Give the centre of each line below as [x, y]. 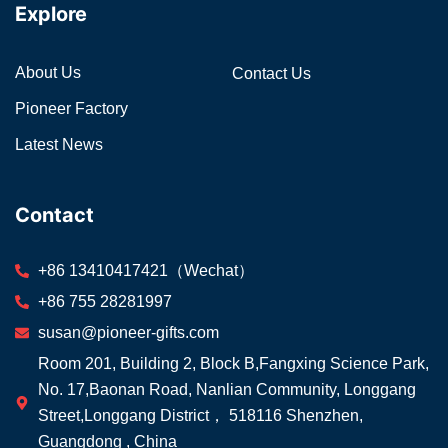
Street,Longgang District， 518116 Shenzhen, [200, 416]
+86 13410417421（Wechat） [145, 271]
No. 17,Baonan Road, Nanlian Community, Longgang [226, 390]
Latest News [59, 145]
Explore [51, 14]
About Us [48, 73]
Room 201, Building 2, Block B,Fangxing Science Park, [233, 364]
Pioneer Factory [71, 109]
